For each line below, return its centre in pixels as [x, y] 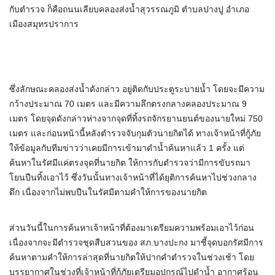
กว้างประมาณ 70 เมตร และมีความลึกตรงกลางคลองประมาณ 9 [128, 104]
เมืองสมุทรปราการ [44, 24]
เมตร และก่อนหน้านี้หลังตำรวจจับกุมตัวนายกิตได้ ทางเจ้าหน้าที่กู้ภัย [135, 134]
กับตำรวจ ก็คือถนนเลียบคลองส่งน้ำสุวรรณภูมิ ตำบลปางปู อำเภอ [129, 10]
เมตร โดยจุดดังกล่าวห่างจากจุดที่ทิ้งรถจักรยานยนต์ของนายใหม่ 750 [136, 119]
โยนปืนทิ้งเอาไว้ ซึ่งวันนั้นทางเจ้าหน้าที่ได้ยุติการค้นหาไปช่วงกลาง [133, 178]
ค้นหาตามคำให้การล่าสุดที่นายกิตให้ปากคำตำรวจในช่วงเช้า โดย [132, 258]
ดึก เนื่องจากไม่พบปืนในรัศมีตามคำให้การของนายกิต [108, 192]
